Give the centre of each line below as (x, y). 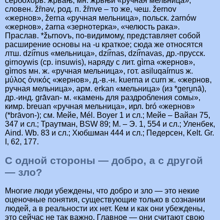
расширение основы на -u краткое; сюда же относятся (104, 44)
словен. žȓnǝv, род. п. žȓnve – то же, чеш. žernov (91, 9)
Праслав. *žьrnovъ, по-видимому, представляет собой (103, 35)
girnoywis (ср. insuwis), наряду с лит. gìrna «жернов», (100, 62)
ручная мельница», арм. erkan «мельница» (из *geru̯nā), (106, 88)
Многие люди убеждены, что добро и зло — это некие (102, 191)
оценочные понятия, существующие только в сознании (105, 200)
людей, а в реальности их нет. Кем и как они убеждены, (105, 209)
